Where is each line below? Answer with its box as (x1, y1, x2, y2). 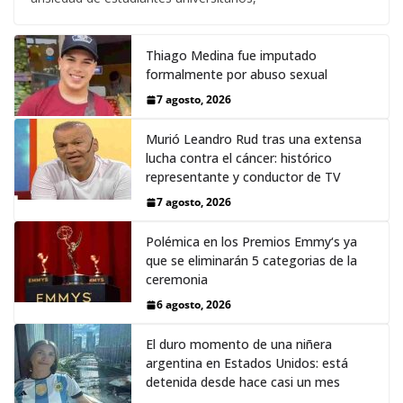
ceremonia (146, 271, 208, 289)
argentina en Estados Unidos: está (146, 354, 348, 372)
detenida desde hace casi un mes (146, 373, 340, 391)
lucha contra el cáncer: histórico (146, 149, 332, 167)
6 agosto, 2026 (157, 297, 231, 313)
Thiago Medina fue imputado (146, 47, 317, 65)
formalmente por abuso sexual (146, 66, 327, 84)
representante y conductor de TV (146, 168, 341, 186)
